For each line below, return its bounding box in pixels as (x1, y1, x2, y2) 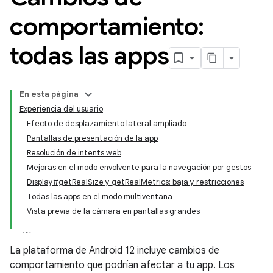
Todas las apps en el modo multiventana (27, 191, 172, 202)
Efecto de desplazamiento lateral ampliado (27, 118, 186, 129)
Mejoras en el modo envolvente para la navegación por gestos (27, 162, 251, 172)
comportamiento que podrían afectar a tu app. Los (10, 259, 235, 271)
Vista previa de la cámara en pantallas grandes (27, 206, 200, 216)
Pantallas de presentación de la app (27, 133, 158, 143)
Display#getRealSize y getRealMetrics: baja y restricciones (27, 177, 244, 187)
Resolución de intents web (27, 147, 121, 158)
